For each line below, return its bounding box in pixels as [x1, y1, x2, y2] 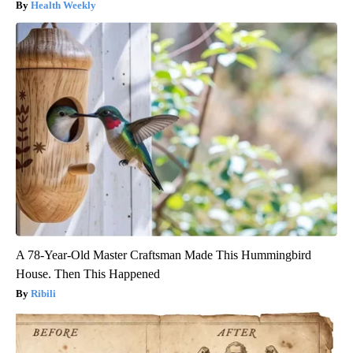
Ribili [31, 287, 56, 299]
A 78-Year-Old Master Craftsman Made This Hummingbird [16, 247, 311, 262]
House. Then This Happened [16, 266, 160, 281]
